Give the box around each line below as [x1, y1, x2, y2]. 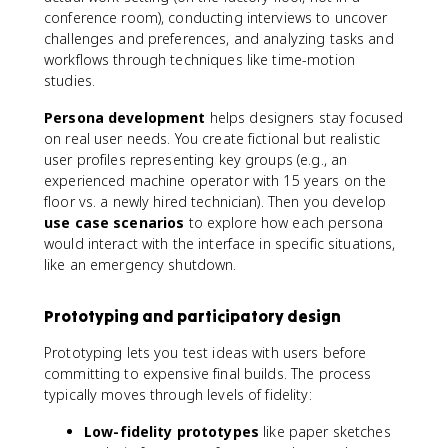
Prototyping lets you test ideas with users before [44, 343, 367, 362]
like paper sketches [259, 422, 391, 441]
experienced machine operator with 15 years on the [44, 171, 387, 190]
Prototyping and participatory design [44, 306, 341, 326]
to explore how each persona [184, 213, 384, 232]
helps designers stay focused [205, 108, 404, 127]
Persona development [44, 108, 206, 127]
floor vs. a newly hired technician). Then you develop [44, 192, 386, 211]
